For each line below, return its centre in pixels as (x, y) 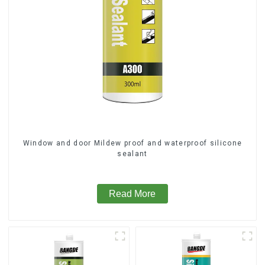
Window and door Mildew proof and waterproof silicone (132, 143)
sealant (132, 153)
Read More (132, 194)
